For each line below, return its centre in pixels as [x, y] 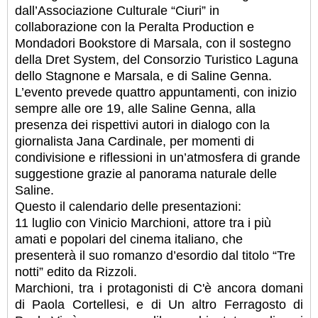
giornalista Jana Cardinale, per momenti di [135, 142]
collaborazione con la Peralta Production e [135, 27]
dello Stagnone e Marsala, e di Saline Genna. [143, 76]
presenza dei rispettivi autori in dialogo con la [142, 125]
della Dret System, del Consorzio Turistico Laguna [157, 60]
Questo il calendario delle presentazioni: [128, 207]
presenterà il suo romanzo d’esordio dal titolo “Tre [155, 256]
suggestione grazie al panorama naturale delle [146, 174]
